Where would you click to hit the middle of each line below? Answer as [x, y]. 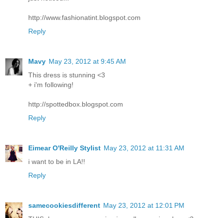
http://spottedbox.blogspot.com [76, 104]
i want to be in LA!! [57, 161]
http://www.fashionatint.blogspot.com [84, 17]
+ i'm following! [51, 84]
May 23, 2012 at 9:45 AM [87, 61]
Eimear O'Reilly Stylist [64, 148]
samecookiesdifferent [64, 205]
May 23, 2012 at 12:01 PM [144, 205]
